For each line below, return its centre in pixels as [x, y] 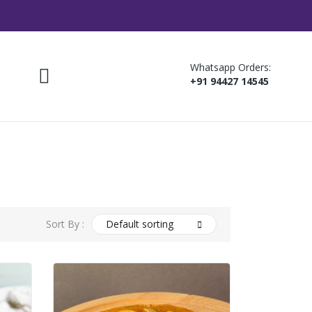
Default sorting [140, 224]
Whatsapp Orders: [231, 68]
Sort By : [65, 224]
